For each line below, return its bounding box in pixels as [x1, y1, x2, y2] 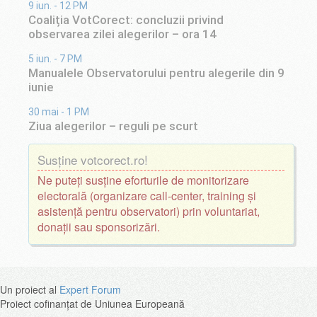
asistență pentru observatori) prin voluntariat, [38, 203, 260, 220]
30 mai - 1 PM [28, 105, 89, 117]
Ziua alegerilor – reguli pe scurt [28, 118, 198, 133]
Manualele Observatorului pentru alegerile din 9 [28, 65, 284, 80]
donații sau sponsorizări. [38, 219, 161, 236]
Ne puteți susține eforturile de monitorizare [38, 172, 250, 189]
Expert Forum [59, 282, 121, 296]
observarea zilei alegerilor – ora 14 [28, 27, 217, 42]
